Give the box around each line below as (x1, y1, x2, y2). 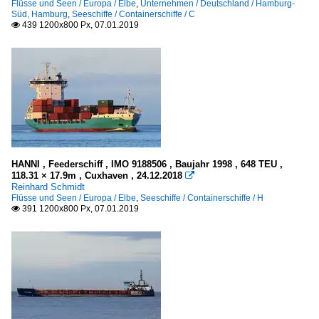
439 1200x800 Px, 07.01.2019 (20, 19, 139, 30)
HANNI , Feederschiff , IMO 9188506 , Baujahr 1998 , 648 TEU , (11, 158, 283, 169)
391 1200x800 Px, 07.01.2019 (20, 203, 139, 214)
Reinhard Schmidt (11, 181, 85, 192)
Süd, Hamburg (11, 9, 68, 19)
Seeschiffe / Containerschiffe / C (72, 9, 195, 19)
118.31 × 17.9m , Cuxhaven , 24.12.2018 (11, 169, 182, 181)
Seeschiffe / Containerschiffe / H (140, 192, 263, 203)
